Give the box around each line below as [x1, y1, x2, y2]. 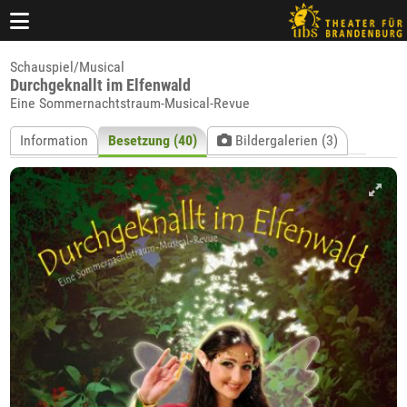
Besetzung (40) [108, 132, 198, 149]
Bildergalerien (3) [232, 132, 339, 149]
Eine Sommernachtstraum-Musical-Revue [10, 94, 251, 112]
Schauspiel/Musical [10, 58, 125, 75]
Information [20, 132, 89, 149]
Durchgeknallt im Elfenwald [10, 75, 192, 94]
